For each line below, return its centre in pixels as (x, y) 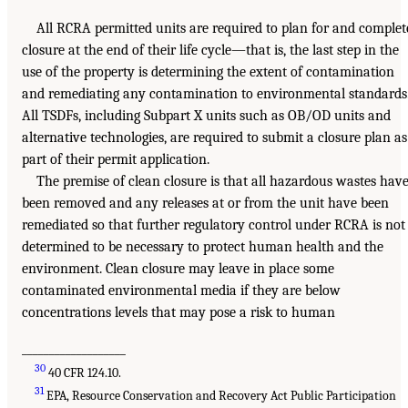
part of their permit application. (116, 159)
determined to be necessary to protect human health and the (203, 246)
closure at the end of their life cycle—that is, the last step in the (210, 50)
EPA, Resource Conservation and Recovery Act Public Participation (220, 395)
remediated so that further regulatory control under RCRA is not (214, 224)
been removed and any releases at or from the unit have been (205, 203)
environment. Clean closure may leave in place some (178, 268)
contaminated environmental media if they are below (181, 290)
